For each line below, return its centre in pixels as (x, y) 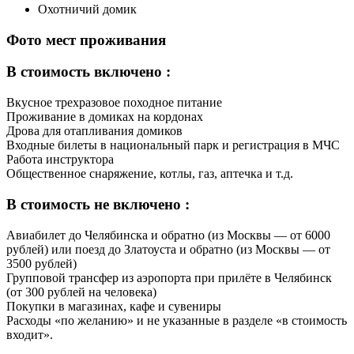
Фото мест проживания (86, 40)
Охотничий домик (87, 9)
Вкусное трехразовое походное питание (114, 103)
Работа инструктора (60, 160)
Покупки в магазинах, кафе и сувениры (114, 306)
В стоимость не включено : (98, 204)
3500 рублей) (41, 263)
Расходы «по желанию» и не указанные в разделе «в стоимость (177, 320)
